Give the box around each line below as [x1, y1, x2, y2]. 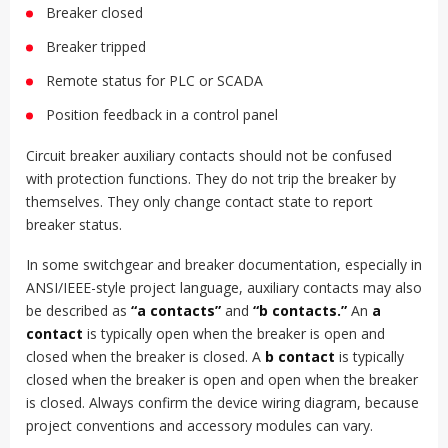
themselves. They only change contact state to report [26, 191, 373, 211]
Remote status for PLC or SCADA [46, 71, 263, 91]
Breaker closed [46, 3, 143, 23]
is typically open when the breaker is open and [83, 323, 385, 343]
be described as [26, 300, 131, 320]
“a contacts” [131, 300, 221, 320]
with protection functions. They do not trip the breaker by [26, 168, 396, 188]
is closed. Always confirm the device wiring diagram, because [26, 392, 419, 412]
